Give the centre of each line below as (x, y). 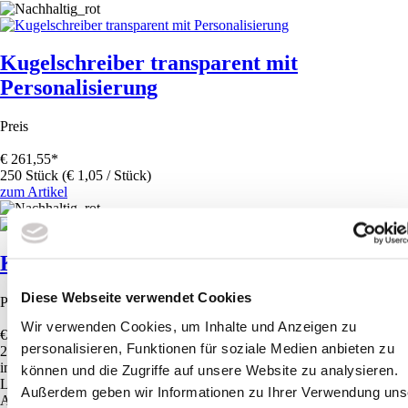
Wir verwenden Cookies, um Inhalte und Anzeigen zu (189, 326)
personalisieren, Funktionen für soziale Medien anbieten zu (208, 347)
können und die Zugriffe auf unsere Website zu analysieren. (209, 369)
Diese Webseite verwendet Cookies (136, 297)
